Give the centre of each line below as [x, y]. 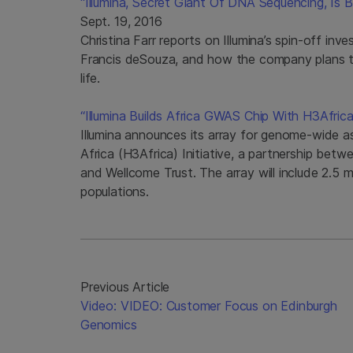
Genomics [109, 324]
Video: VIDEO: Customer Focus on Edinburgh [209, 305]
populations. [115, 191]
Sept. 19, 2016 [121, 21]
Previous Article [125, 286]
